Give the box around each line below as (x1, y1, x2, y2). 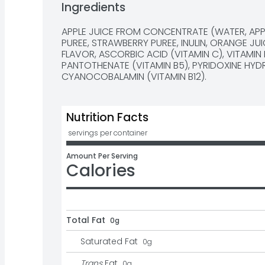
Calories (66, 159, 135, 183)
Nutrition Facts (66, 109, 148, 126)
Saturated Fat (80, 235, 138, 248)
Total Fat (66, 214, 105, 227)
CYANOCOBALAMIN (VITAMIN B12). (62, 70, 206, 84)
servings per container (68, 128, 147, 138)
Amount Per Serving (66, 151, 138, 161)
